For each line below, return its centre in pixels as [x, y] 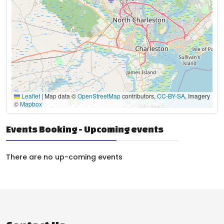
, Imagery [197, 96]
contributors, [139, 96]
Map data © [60, 96]
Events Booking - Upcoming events [85, 129]
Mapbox [31, 104]
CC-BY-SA [171, 96]
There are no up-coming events [64, 157]
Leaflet [30, 96]
